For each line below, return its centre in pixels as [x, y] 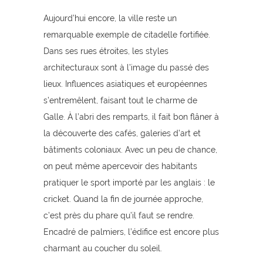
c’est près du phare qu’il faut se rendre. [119, 215]
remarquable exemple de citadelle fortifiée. [127, 35]
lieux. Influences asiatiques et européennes [125, 84]
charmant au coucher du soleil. [104, 248]
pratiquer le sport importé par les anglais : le [129, 183]
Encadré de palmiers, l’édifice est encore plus [131, 232]
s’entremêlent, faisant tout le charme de [120, 100]
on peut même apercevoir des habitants [120, 166]
